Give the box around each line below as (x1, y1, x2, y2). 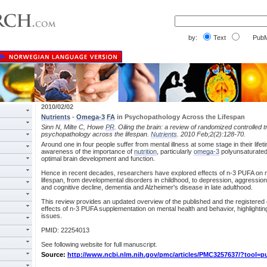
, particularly (157, 148, 194, 155)
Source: (41, 251, 67, 258)
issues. (41, 212, 62, 219)
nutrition (134, 148, 157, 155)
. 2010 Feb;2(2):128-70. (177, 131, 246, 138)
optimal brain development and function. (41, 155, 155, 162)
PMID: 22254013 (41, 226, 89, 234)
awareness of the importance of (41, 148, 134, 155)
